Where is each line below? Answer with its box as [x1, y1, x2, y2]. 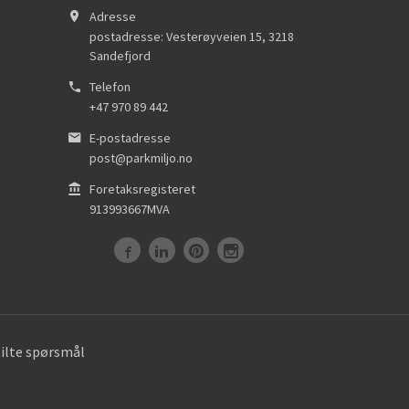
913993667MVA [89, 200, 170, 217]
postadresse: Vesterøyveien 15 [89, 28, 262, 46]
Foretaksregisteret [89, 180, 195, 197]
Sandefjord [89, 47, 151, 65]
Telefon [89, 79, 131, 96]
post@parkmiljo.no [89, 149, 193, 166]
